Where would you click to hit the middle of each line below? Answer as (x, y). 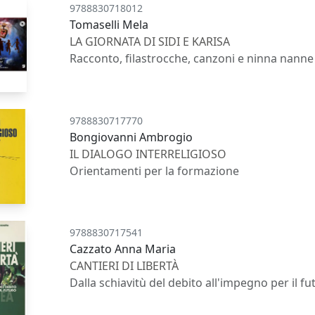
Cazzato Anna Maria (123, 249)
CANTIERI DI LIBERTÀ (124, 266)
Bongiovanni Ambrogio (131, 137)
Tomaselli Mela (109, 24)
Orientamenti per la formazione (155, 171)
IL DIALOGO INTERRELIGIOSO (148, 154)
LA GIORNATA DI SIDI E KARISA (150, 41)
